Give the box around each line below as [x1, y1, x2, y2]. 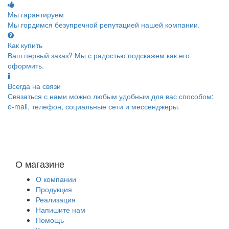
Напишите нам [36, 204, 85, 215]
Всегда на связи [8, 81, 61, 91]
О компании [36, 174, 76, 184]
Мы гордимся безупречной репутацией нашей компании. [8, 19, 200, 30]
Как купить [8, 40, 42, 50]
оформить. [8, 60, 44, 71]
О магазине [15, 157, 64, 170]
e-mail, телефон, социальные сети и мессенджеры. [8, 101, 180, 111]
